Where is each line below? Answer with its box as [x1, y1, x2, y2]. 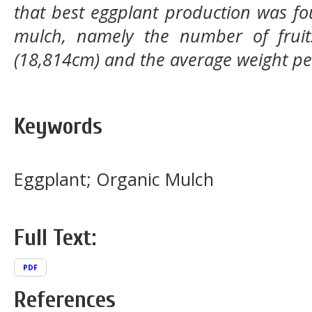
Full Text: [14, 224, 96, 252]
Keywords [14, 113, 102, 141]
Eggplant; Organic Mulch [14, 167, 214, 192]
